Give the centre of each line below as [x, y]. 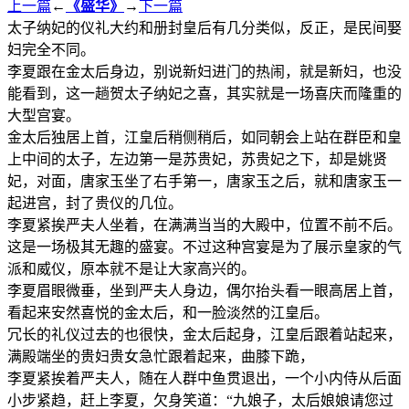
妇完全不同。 [51, 49]
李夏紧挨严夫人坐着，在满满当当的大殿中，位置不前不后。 [204, 225]
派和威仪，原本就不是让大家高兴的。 [131, 268]
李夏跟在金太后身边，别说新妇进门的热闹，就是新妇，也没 [204, 71]
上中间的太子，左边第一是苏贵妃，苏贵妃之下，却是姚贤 [197, 159]
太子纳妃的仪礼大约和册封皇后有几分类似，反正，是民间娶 [204, 27]
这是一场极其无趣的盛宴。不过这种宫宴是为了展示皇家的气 [204, 246]
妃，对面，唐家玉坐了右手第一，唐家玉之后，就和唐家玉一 [204, 181]
